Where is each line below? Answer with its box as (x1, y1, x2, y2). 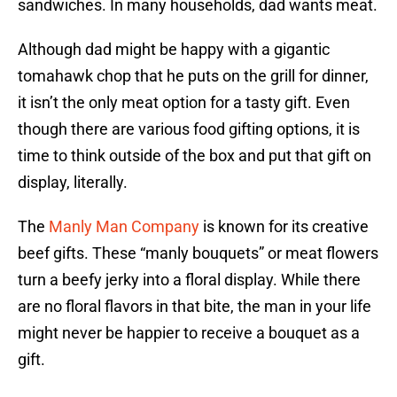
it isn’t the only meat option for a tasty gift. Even (18, 93, 350, 113)
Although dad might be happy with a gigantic (18, 40, 330, 59)
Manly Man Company (49, 217, 199, 237)
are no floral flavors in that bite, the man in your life (18, 297, 371, 316)
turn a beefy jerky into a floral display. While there (18, 270, 361, 290)
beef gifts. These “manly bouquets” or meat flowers (18, 244, 378, 263)
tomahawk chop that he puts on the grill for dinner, (18, 66, 369, 86)
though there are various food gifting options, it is (18, 120, 360, 139)
